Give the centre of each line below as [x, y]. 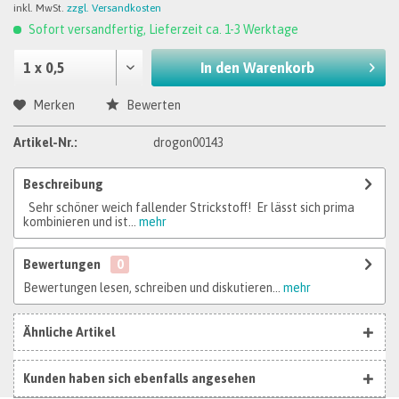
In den [220, 68]
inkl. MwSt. [40, 8]
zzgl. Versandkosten [114, 8]
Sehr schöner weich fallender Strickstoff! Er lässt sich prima [189, 208]
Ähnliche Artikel [69, 332]
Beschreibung [63, 184]
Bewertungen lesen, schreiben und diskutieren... [152, 288]
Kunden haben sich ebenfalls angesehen [139, 379]
